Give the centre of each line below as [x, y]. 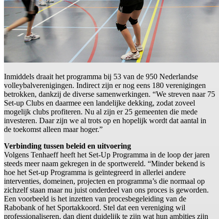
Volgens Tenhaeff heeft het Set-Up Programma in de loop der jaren [107, 155]
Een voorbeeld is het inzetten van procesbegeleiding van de [95, 199]
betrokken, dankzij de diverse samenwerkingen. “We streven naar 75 [109, 94]
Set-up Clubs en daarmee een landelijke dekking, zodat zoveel [99, 103]
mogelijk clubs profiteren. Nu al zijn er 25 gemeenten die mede [101, 112]
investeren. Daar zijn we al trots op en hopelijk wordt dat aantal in [105, 121]
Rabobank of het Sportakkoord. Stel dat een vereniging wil [95, 208]
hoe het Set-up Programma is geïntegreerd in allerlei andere [95, 173]
